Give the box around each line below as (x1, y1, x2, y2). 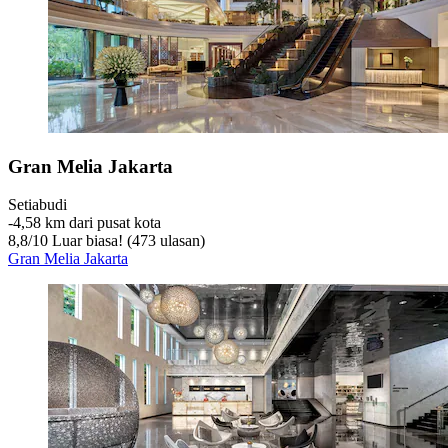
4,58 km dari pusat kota (13, 214, 161, 232)
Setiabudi (8, 196, 67, 214)
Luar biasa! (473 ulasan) (48, 232, 205, 250)
